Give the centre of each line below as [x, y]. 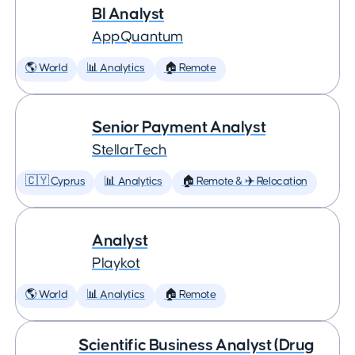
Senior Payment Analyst [179, 127]
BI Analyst [128, 14]
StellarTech [130, 150]
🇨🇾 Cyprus [55, 181]
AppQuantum [137, 37]
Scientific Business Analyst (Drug [197, 345]
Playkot [116, 263]
